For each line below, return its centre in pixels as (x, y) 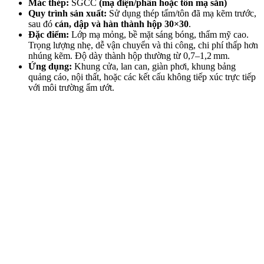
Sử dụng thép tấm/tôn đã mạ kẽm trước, (181, 13)
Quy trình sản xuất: (67, 13)
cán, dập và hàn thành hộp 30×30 (122, 24)
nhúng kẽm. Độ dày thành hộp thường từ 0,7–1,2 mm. (129, 55)
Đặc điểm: (50, 34)
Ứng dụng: (50, 66)
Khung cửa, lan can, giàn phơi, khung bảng (154, 66)
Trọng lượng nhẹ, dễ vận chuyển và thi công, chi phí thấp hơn (143, 45)
